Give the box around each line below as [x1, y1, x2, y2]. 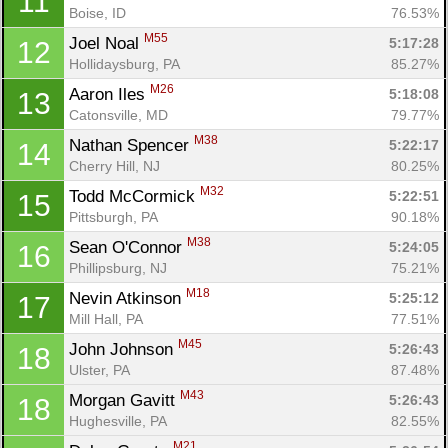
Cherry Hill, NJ [69, 157, 160, 174]
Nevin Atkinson [69, 288, 186, 308]
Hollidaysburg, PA [69, 55, 180, 72]
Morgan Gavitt [69, 390, 180, 410]
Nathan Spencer [69, 135, 194, 155]
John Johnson [69, 339, 178, 359]
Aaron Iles [69, 84, 150, 104]
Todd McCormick [69, 186, 200, 206]
